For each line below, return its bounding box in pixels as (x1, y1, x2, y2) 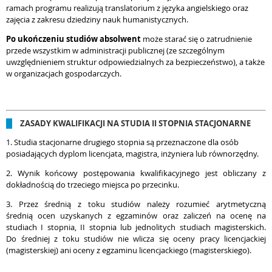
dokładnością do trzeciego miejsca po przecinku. (6, 179, 179, 190)
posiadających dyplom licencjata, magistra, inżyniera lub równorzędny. (6, 148, 259, 159)
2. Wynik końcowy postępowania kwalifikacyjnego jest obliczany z (6, 168, 266, 178)
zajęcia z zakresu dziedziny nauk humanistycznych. (6, 14, 188, 25)
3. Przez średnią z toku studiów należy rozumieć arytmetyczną (6, 199, 266, 209)
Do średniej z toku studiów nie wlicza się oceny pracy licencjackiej (6, 233, 266, 244)
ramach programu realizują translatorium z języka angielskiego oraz (6, 2, 248, 13)
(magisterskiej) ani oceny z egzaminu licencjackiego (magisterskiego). (6, 245, 251, 256)
